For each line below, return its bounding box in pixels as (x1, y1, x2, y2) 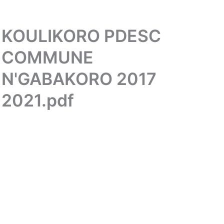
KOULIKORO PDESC (1, 25, 161, 46)
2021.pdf (1, 90, 74, 111)
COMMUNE (1, 47, 94, 68)
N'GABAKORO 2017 (1, 68, 157, 89)
